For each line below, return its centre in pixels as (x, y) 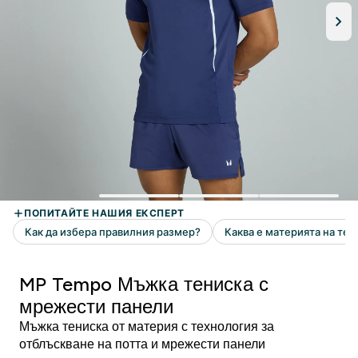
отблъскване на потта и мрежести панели (142, 344)
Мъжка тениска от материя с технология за (147, 326)
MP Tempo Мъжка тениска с (144, 284)
